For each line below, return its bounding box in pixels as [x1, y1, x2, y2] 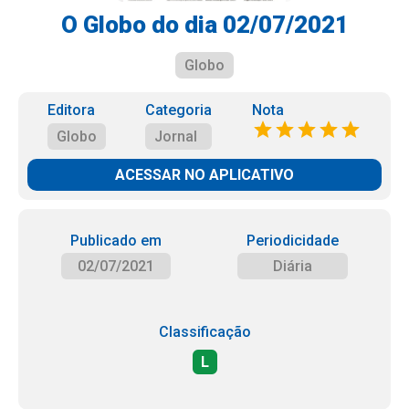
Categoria [145, 101, 213, 119]
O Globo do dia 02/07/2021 [60, 11, 349, 38]
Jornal [154, 128, 198, 145]
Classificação [158, 323, 251, 341]
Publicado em [69, 232, 162, 249]
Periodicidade [246, 232, 340, 249]
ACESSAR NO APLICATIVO [115, 166, 294, 184]
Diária [273, 257, 313, 275]
